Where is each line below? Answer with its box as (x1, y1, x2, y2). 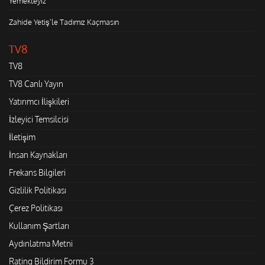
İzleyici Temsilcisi (9, 114, 69, 124)
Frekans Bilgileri (9, 167, 66, 177)
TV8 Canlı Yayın (9, 78, 63, 89)
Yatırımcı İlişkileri (9, 96, 69, 106)
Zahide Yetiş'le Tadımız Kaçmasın (9, 17, 119, 27)
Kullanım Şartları (9, 220, 69, 231)
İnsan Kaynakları (9, 149, 67, 160)
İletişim (9, 131, 35, 142)
